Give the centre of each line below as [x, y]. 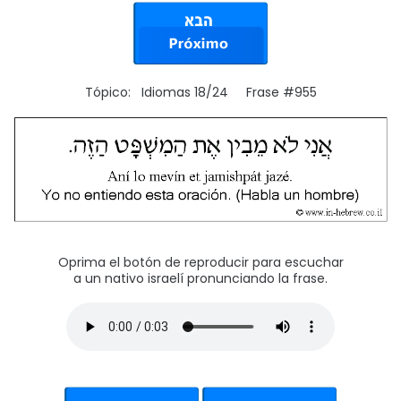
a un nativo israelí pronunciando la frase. [200, 278]
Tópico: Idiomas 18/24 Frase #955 [200, 92]
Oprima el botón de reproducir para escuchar [200, 262]
